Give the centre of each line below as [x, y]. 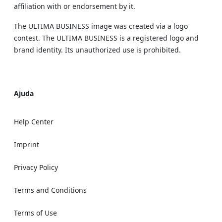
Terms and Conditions [50, 190]
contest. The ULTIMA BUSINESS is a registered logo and [106, 38]
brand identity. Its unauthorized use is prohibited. [97, 50]
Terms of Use [35, 213]
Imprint [27, 144]
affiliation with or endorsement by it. [75, 6]
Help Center [34, 122]
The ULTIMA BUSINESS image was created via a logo [101, 26]
